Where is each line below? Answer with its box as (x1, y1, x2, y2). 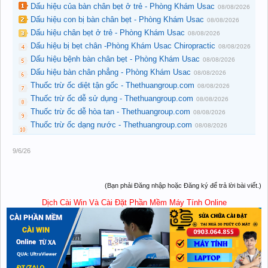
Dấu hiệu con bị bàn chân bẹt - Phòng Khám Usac (31, 15, 204, 24)
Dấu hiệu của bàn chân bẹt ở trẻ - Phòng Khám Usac (31, 2, 215, 11)
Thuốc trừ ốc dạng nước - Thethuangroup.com (31, 120, 192, 129)
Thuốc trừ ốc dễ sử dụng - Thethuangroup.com (31, 94, 193, 103)
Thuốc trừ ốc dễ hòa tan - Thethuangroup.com (31, 107, 190, 116)
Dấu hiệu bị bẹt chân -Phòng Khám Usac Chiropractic (31, 41, 215, 50)
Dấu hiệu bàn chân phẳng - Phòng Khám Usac (31, 68, 191, 77)
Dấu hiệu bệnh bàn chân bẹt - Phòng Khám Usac (31, 54, 200, 63)
